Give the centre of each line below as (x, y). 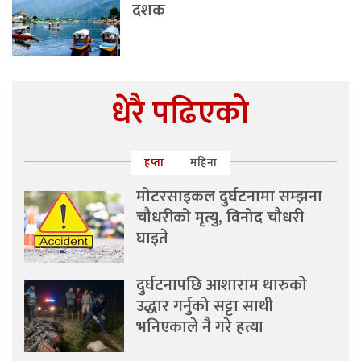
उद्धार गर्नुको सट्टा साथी (205, 307)
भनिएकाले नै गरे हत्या (200, 328)
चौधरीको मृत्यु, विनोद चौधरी (220, 218)
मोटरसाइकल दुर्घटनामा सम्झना (230, 197)
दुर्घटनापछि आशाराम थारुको (222, 286)
